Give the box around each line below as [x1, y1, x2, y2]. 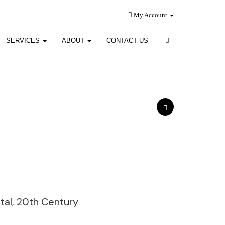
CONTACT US [106, 37, 148, 44]
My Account [132, 11, 169, 19]
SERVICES [6, 37, 42, 44]
